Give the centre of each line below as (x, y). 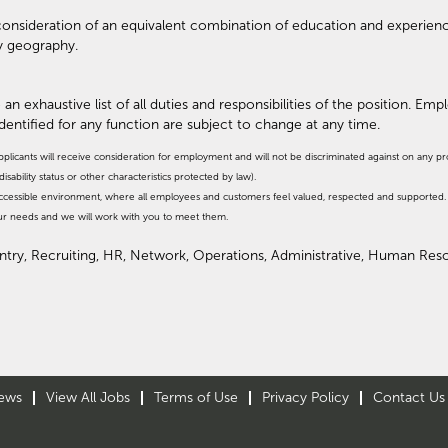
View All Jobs (88, 397)
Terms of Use (196, 397)
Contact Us (409, 397)
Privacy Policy (305, 397)
